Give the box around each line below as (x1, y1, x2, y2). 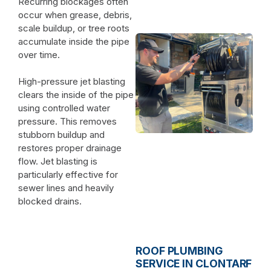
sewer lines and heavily (18, 181, 114, 194)
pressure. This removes (18, 115, 117, 127)
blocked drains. (18, 195, 82, 207)
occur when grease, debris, (18, 8, 132, 21)
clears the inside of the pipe (18, 88, 134, 100)
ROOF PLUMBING (135, 244, 223, 257)
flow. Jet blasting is (18, 155, 97, 167)
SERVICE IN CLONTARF (135, 256, 252, 270)
